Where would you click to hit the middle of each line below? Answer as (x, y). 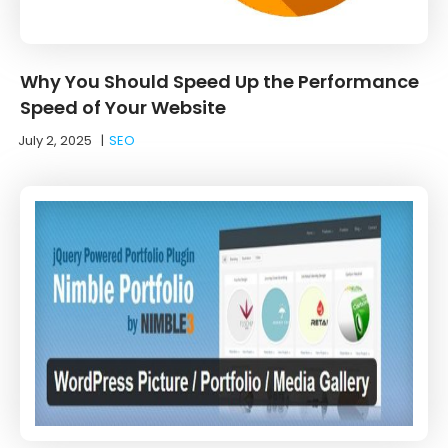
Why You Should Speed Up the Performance (219, 81)
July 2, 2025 (55, 140)
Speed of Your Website (123, 107)
